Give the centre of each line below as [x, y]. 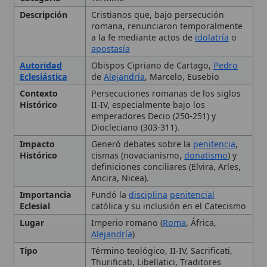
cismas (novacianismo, [125, 92]
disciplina [135, 128]
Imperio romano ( [116, 154]
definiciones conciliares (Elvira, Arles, [151, 103]
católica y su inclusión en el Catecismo [153, 139]
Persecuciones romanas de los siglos [151, 36]
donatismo [187, 92]
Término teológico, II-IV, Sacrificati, [147, 179]
